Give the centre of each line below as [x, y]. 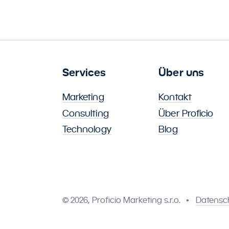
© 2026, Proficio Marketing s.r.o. [122, 200]
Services [84, 72]
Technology [87, 129]
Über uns [181, 72]
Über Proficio [186, 113]
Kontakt [175, 97]
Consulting [86, 113]
